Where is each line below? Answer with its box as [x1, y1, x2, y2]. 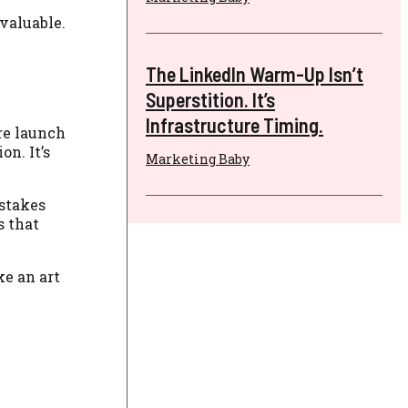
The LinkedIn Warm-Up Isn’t [146, 61, 363, 86]
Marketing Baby [146, 149, 250, 168]
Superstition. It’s [146, 87, 275, 111]
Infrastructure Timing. [146, 112, 323, 137]
